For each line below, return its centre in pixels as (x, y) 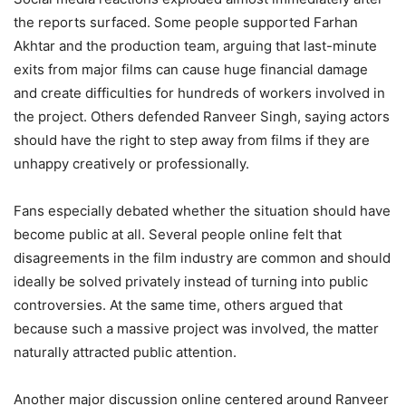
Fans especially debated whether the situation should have (202, 211)
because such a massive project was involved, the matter (196, 329)
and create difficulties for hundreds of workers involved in (199, 93)
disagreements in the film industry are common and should (202, 258)
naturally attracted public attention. (125, 353)
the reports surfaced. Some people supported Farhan (186, 23)
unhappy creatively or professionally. (131, 164)
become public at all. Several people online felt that (178, 235)
